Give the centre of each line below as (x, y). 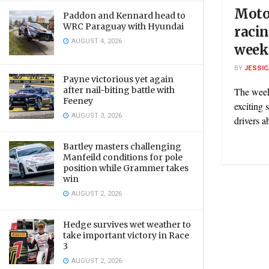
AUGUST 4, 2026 (96, 41)
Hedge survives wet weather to (127, 225)
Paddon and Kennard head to (124, 16)
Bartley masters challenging (122, 147)
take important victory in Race (126, 235)
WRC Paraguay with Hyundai (123, 26)
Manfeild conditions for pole (123, 157)
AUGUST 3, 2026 (96, 116)
